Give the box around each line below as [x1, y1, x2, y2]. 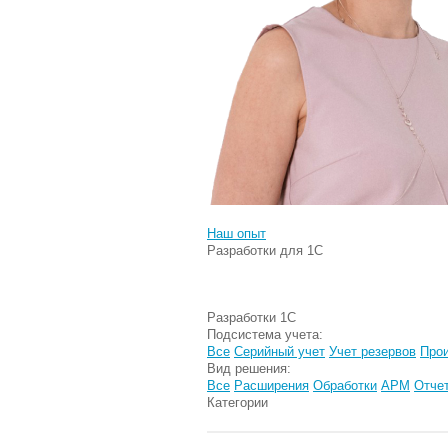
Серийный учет [234, 344, 325, 359]
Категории [207, 395, 268, 410]
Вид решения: [207, 361, 291, 376]
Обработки [313, 378, 377, 393]
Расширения [234, 378, 309, 393]
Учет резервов [329, 344, 416, 359]
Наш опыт [207, 226, 266, 241]
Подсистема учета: [207, 327, 323, 342]
